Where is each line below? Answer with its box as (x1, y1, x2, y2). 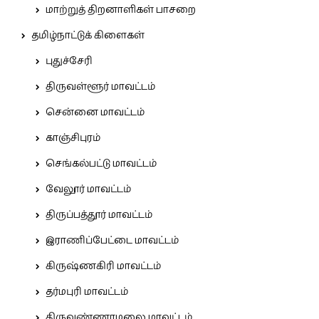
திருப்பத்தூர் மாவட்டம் (46, 207, 152, 224)
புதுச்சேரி (46, 53, 93, 70)
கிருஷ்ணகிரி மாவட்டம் (46, 258, 161, 275)
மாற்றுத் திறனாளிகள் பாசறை (46, 2, 196, 19)
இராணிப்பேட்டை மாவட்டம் (46, 233, 179, 249)
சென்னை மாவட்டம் (46, 105, 145, 121)
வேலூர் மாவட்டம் (46, 182, 131, 198)
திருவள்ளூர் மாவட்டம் (46, 79, 155, 95)
